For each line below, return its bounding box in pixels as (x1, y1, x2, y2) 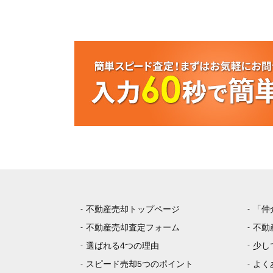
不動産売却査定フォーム (86, 222, 180, 233)
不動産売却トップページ (86, 204, 180, 214)
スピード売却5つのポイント (86, 259, 193, 269)
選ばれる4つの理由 (86, 241, 159, 251)
